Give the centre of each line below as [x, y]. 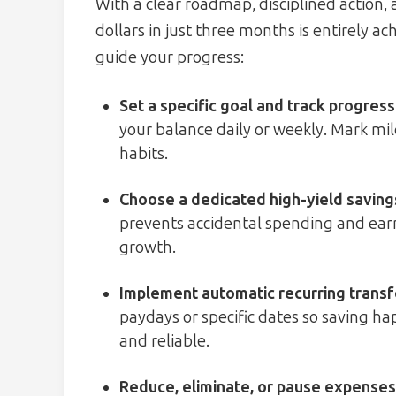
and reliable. [164, 342]
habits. [144, 154]
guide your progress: [170, 58]
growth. [148, 248]
